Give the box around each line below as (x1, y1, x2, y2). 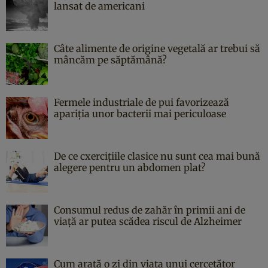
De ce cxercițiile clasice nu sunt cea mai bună (54, 150, 260, 162)
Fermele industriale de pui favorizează (54, 96, 229, 108)
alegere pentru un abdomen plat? (54, 161, 206, 173)
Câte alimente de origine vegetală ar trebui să (54, 42, 260, 54)
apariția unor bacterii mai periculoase (54, 107, 226, 120)
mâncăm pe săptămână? (54, 53, 167, 66)
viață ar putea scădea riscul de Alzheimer (54, 215, 242, 227)
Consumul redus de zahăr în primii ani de (54, 203, 245, 216)
